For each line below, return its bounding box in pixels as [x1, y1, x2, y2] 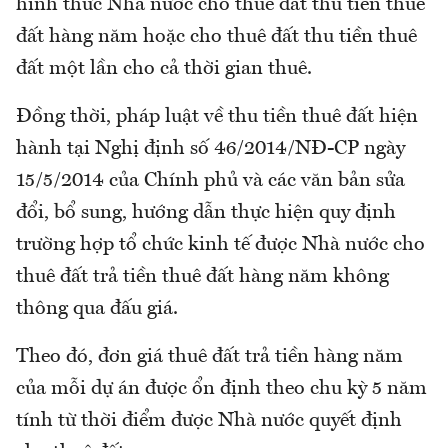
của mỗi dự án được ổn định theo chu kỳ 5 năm [16, 378, 427, 399]
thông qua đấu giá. [16, 298, 178, 319]
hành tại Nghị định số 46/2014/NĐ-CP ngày [16, 138, 405, 159]
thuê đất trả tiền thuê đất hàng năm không [16, 266, 389, 287]
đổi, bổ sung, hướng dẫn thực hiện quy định [16, 202, 396, 223]
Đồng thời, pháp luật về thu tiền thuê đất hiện [16, 106, 418, 127]
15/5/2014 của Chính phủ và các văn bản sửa [16, 170, 405, 191]
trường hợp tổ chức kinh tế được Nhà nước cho [16, 234, 425, 255]
